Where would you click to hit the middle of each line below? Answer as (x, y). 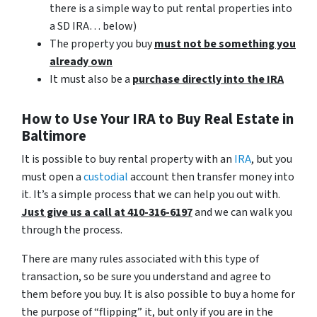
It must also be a (91, 79)
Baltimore (54, 136)
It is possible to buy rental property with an (128, 159)
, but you (272, 159)
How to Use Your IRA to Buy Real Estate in (157, 119)
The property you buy (102, 44)
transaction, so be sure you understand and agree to (146, 276)
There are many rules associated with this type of (140, 259)
